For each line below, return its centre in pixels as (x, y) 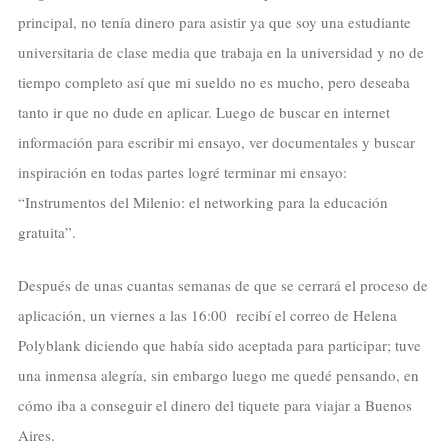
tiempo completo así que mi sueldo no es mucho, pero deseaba (213, 82)
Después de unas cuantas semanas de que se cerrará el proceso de (222, 284)
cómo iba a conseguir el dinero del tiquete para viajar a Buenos (214, 404)
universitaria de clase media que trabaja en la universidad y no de (220, 52)
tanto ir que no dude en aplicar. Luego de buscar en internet (203, 112)
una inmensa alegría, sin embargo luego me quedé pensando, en (218, 374)
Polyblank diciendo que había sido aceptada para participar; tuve (219, 344)
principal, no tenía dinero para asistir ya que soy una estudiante (214, 22)
